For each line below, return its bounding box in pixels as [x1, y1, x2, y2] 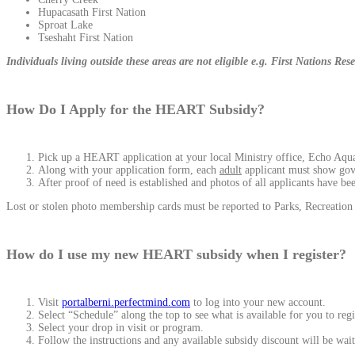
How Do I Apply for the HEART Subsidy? [6, 101, 265, 118]
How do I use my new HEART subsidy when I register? [6, 246, 346, 262]
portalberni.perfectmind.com [62, 296, 190, 308]
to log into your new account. [190, 296, 326, 308]
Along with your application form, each [38, 164, 219, 177]
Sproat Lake [38, 19, 93, 32]
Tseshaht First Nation [38, 32, 133, 44]
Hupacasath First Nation [38, 6, 146, 19]
